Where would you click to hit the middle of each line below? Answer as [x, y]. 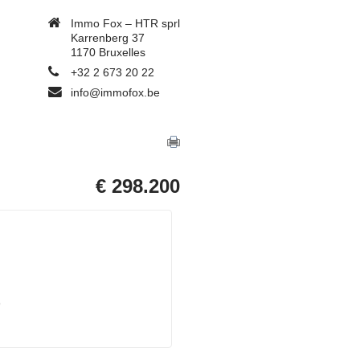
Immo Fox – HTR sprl [125, 23]
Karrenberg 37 [107, 38]
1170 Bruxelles [108, 52]
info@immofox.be [115, 92]
